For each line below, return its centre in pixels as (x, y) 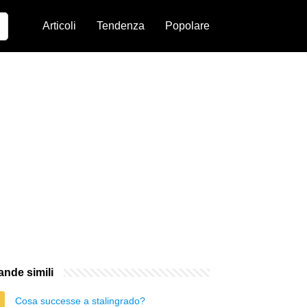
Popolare (187, 26)
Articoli (59, 26)
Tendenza (121, 26)
